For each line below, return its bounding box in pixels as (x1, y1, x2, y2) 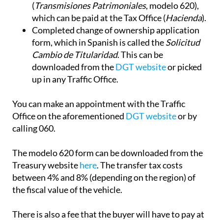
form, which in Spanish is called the (32, 37, 165, 48)
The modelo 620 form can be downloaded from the (12, 147, 203, 159)
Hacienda (165, 12, 202, 24)
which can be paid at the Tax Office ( (32, 12, 165, 24)
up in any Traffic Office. (32, 74, 118, 85)
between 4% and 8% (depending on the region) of (12, 172, 195, 183)
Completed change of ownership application (32, 25, 199, 36)
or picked (166, 61, 202, 73)
